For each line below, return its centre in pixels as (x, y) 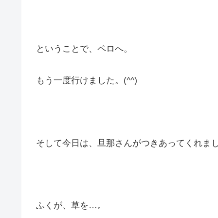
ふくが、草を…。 (71, 206)
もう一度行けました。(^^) (87, 80)
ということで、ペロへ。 (84, 49)
